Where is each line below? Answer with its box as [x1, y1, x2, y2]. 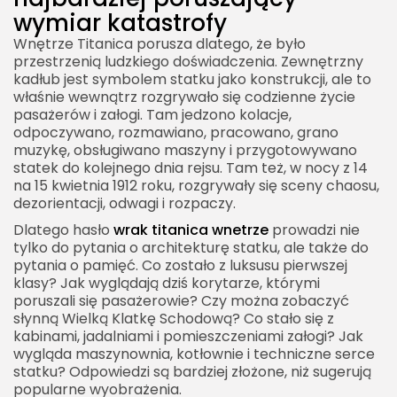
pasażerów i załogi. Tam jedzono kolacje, [13, 105, 292, 126]
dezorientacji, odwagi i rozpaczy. [13, 193, 236, 214]
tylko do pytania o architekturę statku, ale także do [13, 237, 369, 259]
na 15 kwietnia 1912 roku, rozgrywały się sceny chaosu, [13, 175, 379, 197]
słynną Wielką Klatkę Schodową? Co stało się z [13, 308, 334, 330]
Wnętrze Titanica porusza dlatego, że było [13, 34, 306, 55]
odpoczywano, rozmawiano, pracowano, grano [13, 122, 339, 144]
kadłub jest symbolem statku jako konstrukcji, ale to [13, 69, 371, 90]
